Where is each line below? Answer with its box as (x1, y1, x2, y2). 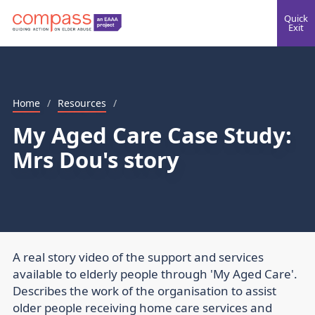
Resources (58, 96, 106, 110)
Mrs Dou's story (13, 145, 179, 174)
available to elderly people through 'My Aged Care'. (13, 266, 297, 283)
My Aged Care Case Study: (13, 120, 292, 150)
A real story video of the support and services (13, 249, 264, 266)
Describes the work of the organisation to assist (13, 283, 276, 300)
